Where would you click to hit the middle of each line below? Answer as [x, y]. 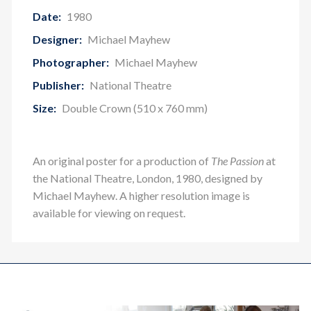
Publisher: [58, 85]
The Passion [237, 161]
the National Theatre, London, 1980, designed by [148, 178]
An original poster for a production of [122, 161]
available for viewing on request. [109, 213]
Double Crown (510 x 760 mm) [134, 108]
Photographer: [71, 62]
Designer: [57, 39]
